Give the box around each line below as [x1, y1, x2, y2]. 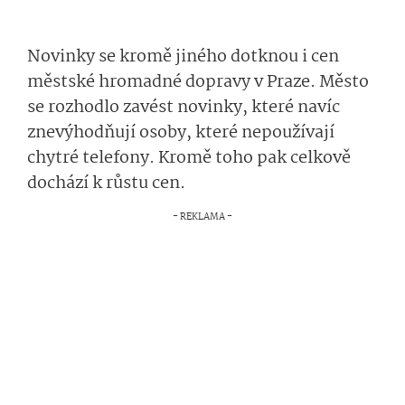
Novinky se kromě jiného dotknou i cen [27, 43, 339, 71]
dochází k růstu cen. [27, 170, 185, 197]
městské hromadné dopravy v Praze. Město [27, 69, 369, 96]
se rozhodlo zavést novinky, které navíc [27, 94, 340, 121]
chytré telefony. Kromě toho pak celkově [27, 145, 351, 172]
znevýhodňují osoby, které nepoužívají [27, 119, 334, 146]
